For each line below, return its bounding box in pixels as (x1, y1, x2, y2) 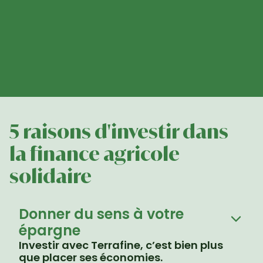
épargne (19, 221, 80, 240)
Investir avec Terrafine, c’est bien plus (19, 238, 223, 252)
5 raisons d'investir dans (9, 120, 228, 143)
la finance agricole (9, 142, 180, 166)
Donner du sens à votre (19, 204, 184, 224)
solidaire (9, 164, 92, 188)
